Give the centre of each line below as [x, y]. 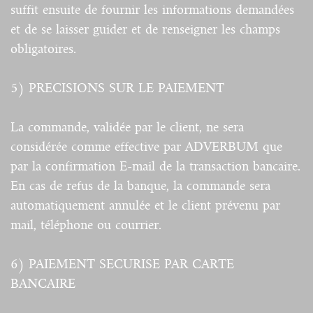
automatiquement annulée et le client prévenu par [145, 206]
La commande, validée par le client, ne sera [127, 128]
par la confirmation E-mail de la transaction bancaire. [155, 167]
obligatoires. [43, 49]
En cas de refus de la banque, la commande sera [140, 186]
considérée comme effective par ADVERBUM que [146, 147]
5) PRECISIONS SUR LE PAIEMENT [117, 88]
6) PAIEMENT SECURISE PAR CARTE [122, 264]
